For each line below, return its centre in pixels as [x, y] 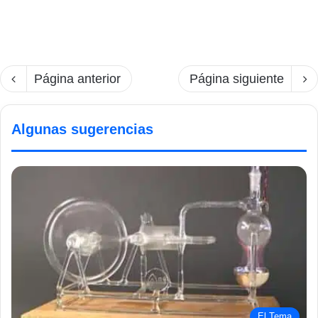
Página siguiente [237, 79]
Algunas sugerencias [82, 130]
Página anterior [77, 79]
